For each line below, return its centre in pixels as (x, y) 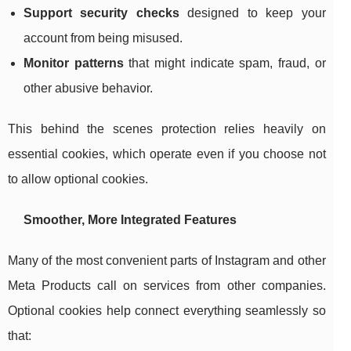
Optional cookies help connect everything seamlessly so (167, 311)
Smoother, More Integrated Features (130, 220)
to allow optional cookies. (78, 179)
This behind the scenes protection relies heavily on (167, 129)
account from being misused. (103, 38)
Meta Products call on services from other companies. (167, 286)
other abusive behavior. (88, 89)
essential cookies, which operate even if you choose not (167, 154)
